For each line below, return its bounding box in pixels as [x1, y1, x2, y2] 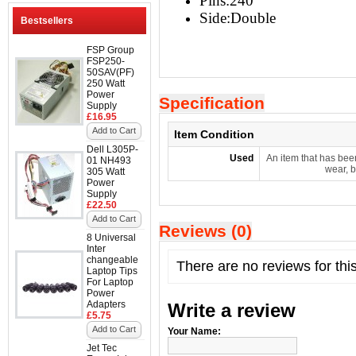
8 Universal [87, 232, 136, 243]
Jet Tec [87, 342, 117, 354]
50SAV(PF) [87, 67, 134, 78]
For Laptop [87, 277, 133, 288]
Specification [159, 94, 265, 112]
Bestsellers [21, 15, 73, 26]
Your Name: [168, 326, 221, 337]
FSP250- [87, 56, 125, 67]
